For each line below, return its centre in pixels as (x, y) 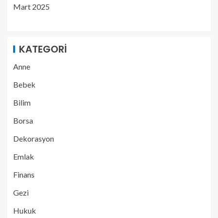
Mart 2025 (31, 6)
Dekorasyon (34, 138)
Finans (24, 174)
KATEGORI (43, 49)
